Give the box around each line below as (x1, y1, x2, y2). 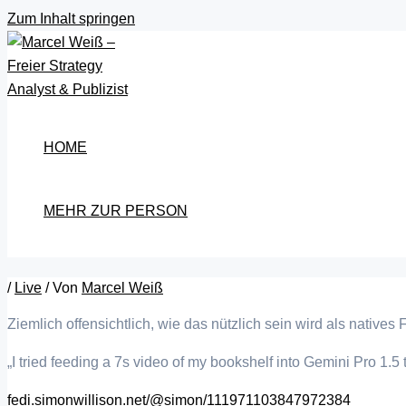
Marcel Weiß (82, 279, 163, 295)
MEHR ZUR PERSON (43, 203, 188, 218)
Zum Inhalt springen (7, 11, 135, 26)
